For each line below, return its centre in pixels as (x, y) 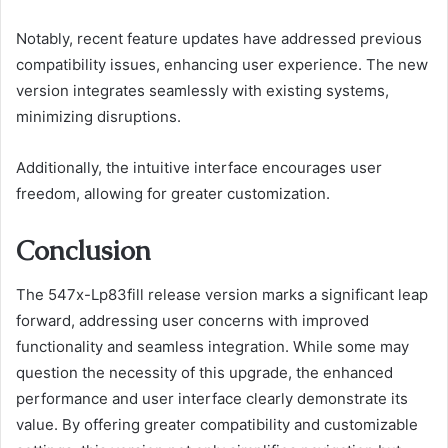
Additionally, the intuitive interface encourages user (199, 167)
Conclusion (83, 250)
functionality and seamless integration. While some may (212, 347)
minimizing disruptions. (98, 116)
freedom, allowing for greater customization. (173, 193)
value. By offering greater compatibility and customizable (217, 425)
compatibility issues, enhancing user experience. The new (222, 64)
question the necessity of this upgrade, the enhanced (204, 373)
